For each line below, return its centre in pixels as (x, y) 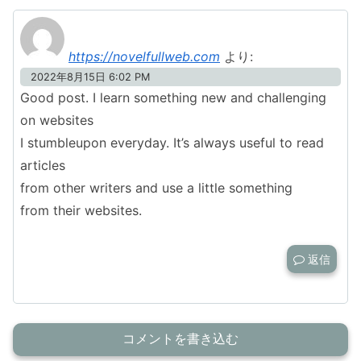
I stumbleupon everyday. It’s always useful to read (172, 143)
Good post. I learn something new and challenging (173, 98)
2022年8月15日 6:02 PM (90, 77)
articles (43, 166)
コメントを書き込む (180, 338)
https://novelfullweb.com (144, 57)
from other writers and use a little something (156, 188)
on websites (57, 120)
